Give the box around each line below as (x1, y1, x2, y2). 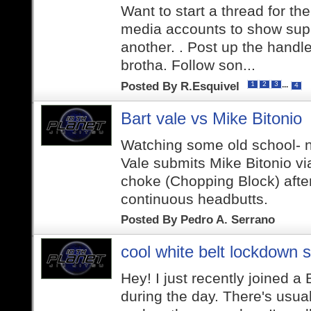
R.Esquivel (180, 78, 243, 93)
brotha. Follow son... (120, 56, 255, 73)
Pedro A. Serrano (180, 212, 275, 226)
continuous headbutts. (120, 190, 268, 207)
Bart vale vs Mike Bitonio (120, 109, 302, 128)
